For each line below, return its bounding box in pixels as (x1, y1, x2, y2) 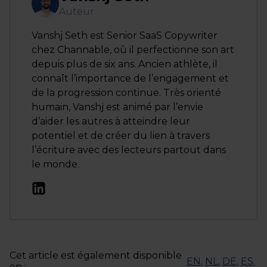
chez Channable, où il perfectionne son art (32, 44, 234, 56)
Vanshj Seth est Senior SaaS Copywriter (32, 30, 218, 42)
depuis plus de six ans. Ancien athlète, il (32, 58, 218, 70)
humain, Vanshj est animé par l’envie (32, 101, 203, 113)
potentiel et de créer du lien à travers (32, 130, 210, 142)
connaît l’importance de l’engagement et (32, 73, 229, 85)
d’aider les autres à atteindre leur (32, 116, 190, 128)
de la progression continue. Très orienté (32, 87, 221, 99)
